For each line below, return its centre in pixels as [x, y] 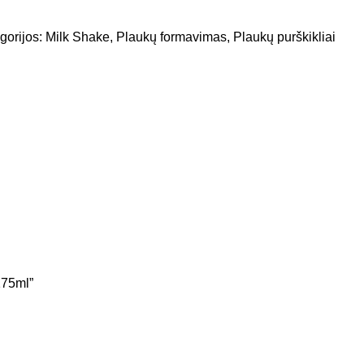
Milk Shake [78, 37]
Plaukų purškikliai [284, 37]
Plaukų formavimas [171, 37]
